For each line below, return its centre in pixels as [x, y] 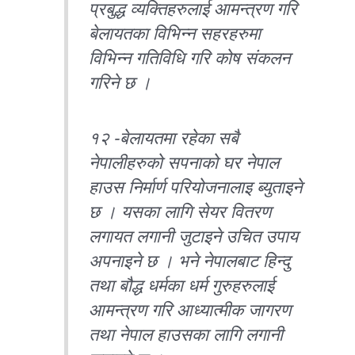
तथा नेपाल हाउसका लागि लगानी [186, 334]
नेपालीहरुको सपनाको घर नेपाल [184, 162]
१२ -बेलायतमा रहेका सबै [164, 138]
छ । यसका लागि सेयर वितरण [180, 212]
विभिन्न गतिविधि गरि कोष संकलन [190, 58]
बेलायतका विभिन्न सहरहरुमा [175, 34]
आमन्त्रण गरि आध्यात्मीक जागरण [190, 310]
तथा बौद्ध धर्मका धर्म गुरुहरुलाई [182, 285]
